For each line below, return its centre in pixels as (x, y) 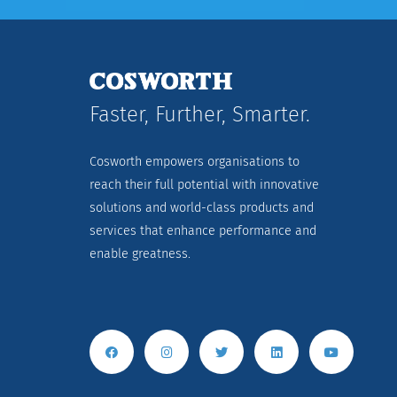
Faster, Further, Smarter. (200, 114)
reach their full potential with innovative (205, 184)
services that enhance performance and (203, 230)
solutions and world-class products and (202, 207)
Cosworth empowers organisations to (195, 161)
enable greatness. (140, 253)
